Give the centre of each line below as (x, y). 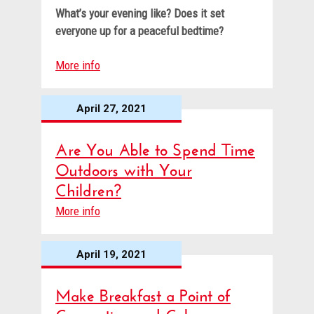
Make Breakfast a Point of (143, 293)
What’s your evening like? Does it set (140, 14)
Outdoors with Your (124, 168)
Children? (88, 188)
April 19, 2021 (111, 255)
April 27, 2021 (111, 109)
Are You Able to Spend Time (155, 147)
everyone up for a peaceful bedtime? (141, 31)
